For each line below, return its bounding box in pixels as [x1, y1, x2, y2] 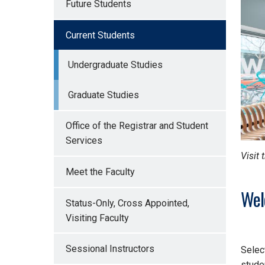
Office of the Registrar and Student [65, 120, 208, 132]
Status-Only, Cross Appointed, [65, 197, 189, 209]
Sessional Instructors [65, 243, 154, 255]
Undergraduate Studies [67, 59, 163, 71]
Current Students [65, 29, 135, 41]
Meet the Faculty [65, 166, 135, 178]
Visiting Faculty [65, 212, 129, 224]
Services [65, 135, 102, 147]
